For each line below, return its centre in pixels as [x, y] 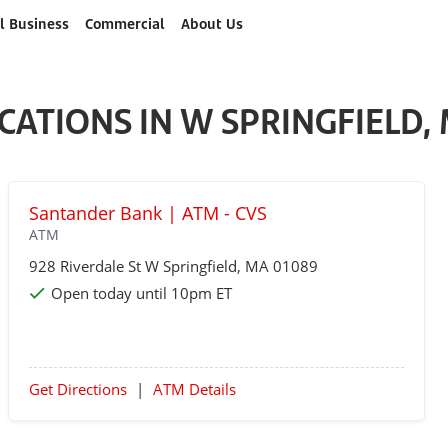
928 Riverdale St [86, 266]
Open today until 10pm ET [141, 293]
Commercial [124, 23]
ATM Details [194, 389]
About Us [211, 23]
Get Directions [77, 389]
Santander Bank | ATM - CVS [147, 213]
